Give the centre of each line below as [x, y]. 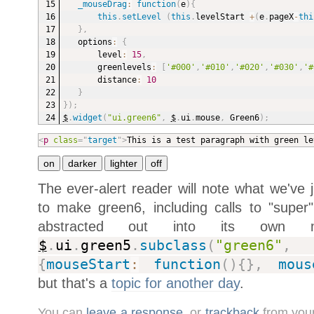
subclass [173, 246]
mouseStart [88, 265]
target [102, 141]
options [95, 42]
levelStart [222, 17]
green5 [105, 246]
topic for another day [175, 284]
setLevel [141, 17]
